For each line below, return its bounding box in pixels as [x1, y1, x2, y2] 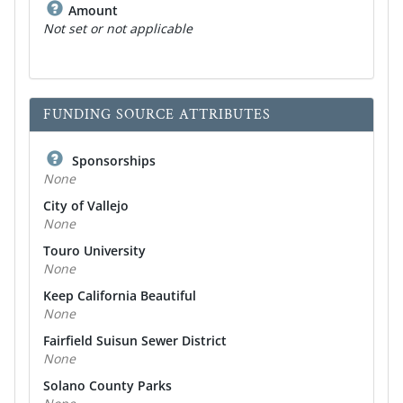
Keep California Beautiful [43, 287, 196, 304]
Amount [68, 2, 118, 19]
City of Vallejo [43, 197, 129, 214]
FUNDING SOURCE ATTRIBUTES [43, 105, 271, 124]
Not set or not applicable [43, 20, 193, 37]
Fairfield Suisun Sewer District [43, 332, 227, 349]
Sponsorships [68, 152, 156, 169]
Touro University [43, 242, 146, 259]
